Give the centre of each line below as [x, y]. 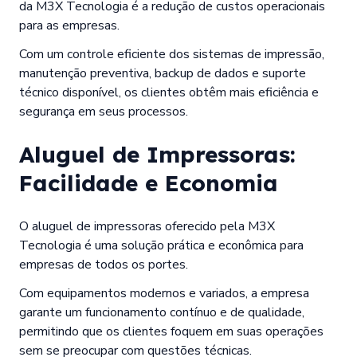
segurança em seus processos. [104, 111]
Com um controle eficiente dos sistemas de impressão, [172, 54]
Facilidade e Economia [149, 182]
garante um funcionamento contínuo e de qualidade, [162, 312]
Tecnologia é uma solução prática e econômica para [161, 245]
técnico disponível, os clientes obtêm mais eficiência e [169, 92]
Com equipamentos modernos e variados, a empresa [164, 293]
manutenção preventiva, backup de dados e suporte [163, 73]
